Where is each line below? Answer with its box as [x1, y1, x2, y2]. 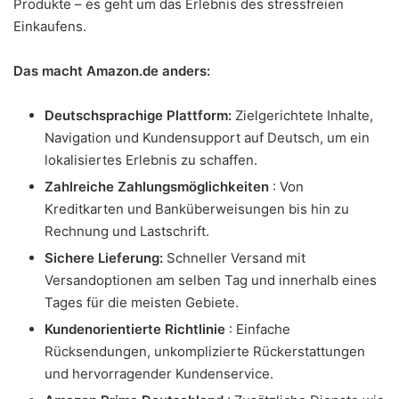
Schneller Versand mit [163, 248, 305, 266]
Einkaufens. [13, 17, 86, 35]
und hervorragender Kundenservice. [45, 364, 273, 382]
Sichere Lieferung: [45, 248, 163, 266]
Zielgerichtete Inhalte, [232, 106, 373, 124]
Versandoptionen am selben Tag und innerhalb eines [45, 271, 377, 289]
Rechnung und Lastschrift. [45, 222, 209, 240]
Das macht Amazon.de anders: [13, 61, 210, 79]
